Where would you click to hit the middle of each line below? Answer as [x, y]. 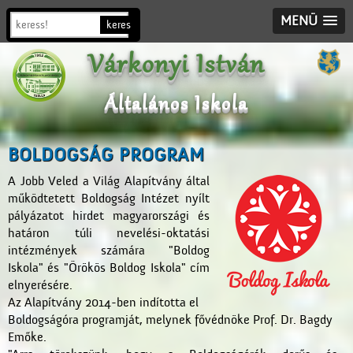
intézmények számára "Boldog [109, 251]
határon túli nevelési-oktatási [109, 233]
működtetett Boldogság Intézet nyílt [109, 199]
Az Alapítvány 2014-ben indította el [103, 303]
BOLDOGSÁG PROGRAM [106, 155]
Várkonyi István [176, 67]
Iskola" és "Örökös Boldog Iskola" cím [109, 268]
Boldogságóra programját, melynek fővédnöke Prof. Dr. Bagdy [170, 320]
